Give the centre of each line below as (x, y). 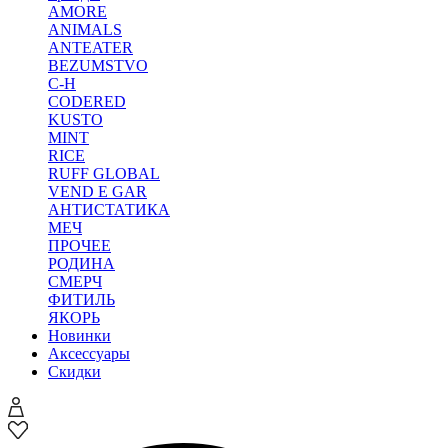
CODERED (87, 101)
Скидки (74, 371)
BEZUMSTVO (98, 65)
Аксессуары (89, 353)
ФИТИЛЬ (81, 299)
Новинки (79, 335)
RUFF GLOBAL (104, 173)
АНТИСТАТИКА (109, 209)
